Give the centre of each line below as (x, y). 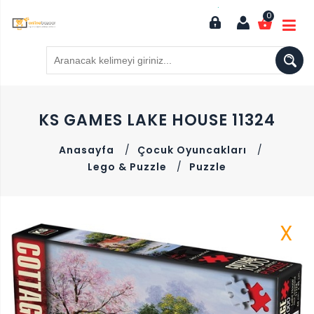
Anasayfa (86, 150)
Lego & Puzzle (129, 167)
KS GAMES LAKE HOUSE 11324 (157, 121)
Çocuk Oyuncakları (192, 150)
